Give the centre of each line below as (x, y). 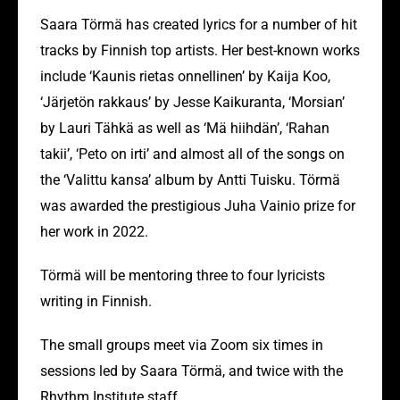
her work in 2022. (94, 232)
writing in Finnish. (96, 302)
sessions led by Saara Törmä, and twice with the (192, 371)
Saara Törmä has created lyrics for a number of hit (199, 25)
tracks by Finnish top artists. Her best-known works (200, 51)
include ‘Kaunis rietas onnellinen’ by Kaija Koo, (185, 77)
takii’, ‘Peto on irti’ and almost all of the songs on (192, 154)
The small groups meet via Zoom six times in (182, 346)
